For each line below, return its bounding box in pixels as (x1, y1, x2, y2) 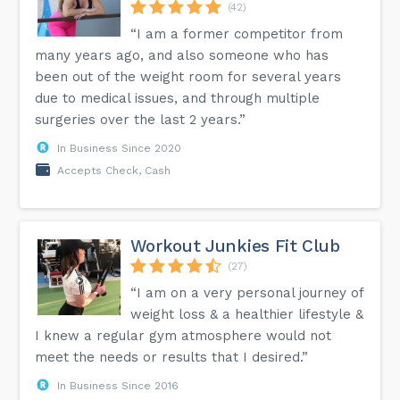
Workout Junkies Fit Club (130, 235, 340, 256)
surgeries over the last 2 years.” (35, 111, 246, 128)
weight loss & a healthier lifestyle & (130, 305, 364, 322)
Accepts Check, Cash (57, 163, 171, 177)
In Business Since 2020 (57, 141, 182, 154)
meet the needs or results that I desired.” (35, 348, 309, 365)
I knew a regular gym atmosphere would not (35, 327, 332, 344)
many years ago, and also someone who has (35, 46, 329, 63)
